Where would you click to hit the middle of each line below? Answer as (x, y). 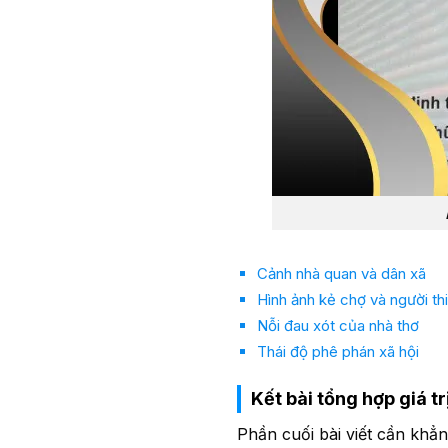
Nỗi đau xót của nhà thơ (337, 326)
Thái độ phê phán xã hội (337, 352)
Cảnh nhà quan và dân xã (341, 274)
